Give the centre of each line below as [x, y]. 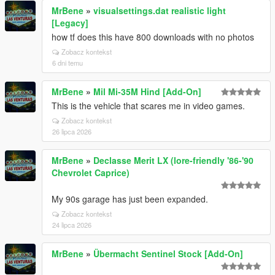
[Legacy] [70, 23]
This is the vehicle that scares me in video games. [148, 106]
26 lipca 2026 [72, 131]
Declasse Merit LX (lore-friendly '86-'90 [173, 160]
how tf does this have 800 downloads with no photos [153, 37]
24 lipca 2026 [72, 225]
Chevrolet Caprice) [91, 172]
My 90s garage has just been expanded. [130, 199]
